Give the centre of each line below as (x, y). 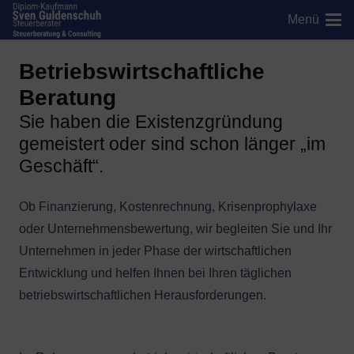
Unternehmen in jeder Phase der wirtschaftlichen (155, 251)
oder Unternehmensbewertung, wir (117, 229)
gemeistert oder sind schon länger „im (172, 144)
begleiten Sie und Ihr (274, 229)
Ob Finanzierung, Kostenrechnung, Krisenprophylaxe (168, 207)
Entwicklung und (67, 273)
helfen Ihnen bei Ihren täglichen (203, 273)
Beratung (68, 98)
